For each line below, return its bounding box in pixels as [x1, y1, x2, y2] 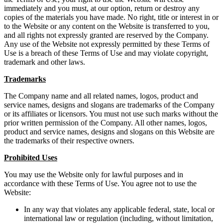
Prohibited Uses [4, 153, 57, 162]
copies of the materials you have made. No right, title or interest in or [4, 13, 219, 22]
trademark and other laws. [4, 58, 85, 67]
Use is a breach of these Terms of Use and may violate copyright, [4, 49, 208, 58]
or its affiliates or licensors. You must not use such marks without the [4, 110, 218, 118]
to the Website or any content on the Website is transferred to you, [4, 22, 210, 31]
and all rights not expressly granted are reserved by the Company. [4, 31, 209, 40]
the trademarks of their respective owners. [4, 136, 134, 145]
